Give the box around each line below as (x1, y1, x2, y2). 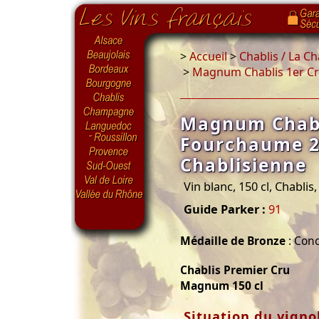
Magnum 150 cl (180, 278, 263, 294)
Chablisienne (180, 153, 307, 177)
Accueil (189, 48, 227, 64)
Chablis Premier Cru (180, 262, 290, 278)
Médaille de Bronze (180, 233, 286, 249)
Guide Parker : (184, 202, 266, 217)
